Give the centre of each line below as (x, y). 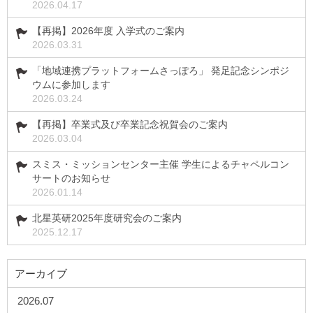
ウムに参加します (71, 85)
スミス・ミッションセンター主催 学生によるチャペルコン (161, 165)
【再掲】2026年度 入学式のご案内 (108, 31)
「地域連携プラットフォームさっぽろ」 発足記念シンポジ (161, 71)
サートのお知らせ (71, 179)
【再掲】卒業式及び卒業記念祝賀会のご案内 (130, 125)
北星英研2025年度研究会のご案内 (107, 218)
